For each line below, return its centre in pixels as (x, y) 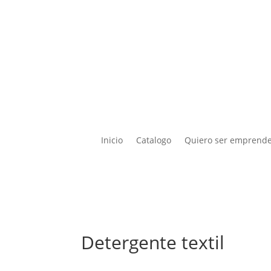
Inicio (112, 140)
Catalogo (154, 140)
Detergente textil (153, 242)
